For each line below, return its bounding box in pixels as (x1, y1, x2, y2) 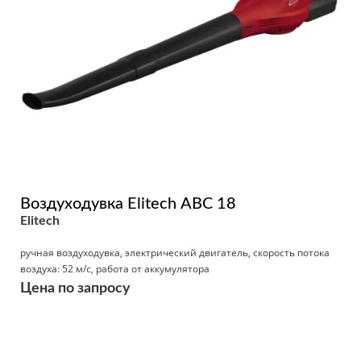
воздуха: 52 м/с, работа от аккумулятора (20, 261, 210, 276)
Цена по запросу (20, 280, 131, 296)
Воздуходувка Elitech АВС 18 (20, 195, 236, 212)
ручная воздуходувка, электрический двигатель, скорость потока (20, 245, 330, 259)
